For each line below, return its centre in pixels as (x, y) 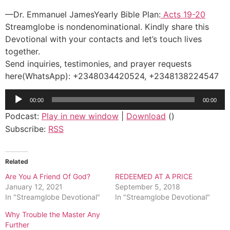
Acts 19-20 (184, 14)
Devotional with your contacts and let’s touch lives (103, 39)
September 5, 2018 (148, 187)
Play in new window (80, 116)
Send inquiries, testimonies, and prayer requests (98, 63)
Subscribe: (27, 129)
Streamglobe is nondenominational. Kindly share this (107, 26)
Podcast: (23, 116)
